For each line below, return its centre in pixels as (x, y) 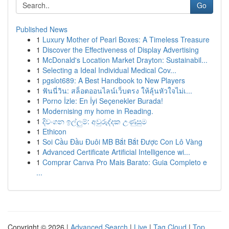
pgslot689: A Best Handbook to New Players (114, 80)
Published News (42, 29)
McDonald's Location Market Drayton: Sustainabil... (125, 60)
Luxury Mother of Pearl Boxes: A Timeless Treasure (126, 39)
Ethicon (54, 131)
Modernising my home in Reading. (98, 111)
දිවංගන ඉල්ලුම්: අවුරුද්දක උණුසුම (95, 121)
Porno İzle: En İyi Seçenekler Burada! (103, 101)
